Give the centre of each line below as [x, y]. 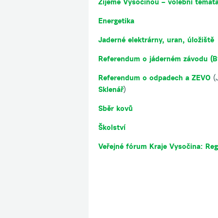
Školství [112, 127]
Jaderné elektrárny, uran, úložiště [156, 40]
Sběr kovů [116, 108]
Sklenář [111, 89]
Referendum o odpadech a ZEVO [154, 78]
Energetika [116, 21]
